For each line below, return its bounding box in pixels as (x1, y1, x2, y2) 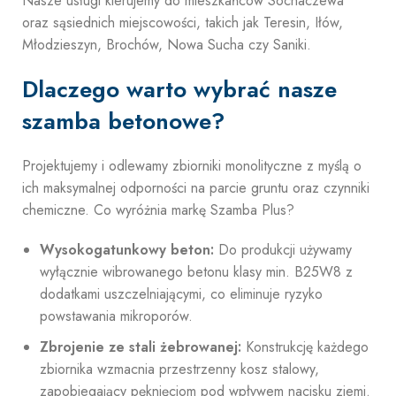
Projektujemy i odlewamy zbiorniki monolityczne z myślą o (22, 156, 362, 176)
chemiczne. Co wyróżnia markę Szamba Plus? (22, 200, 294, 220)
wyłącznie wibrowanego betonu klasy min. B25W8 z (40, 262, 353, 282)
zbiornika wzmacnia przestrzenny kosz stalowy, (40, 359, 319, 379)
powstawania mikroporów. (40, 306, 193, 326)
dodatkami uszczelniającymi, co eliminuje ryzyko (40, 284, 323, 304)
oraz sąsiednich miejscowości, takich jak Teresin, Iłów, (22, 12, 343, 33)
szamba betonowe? (22, 104, 225, 138)
